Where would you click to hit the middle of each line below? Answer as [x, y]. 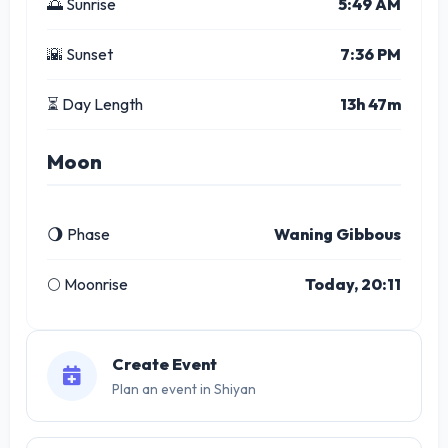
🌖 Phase [78, 233]
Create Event [164, 363]
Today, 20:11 [353, 283]
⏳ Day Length [95, 103]
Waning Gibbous [337, 233]
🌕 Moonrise [87, 283]
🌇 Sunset [80, 53]
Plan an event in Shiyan [184, 388]
